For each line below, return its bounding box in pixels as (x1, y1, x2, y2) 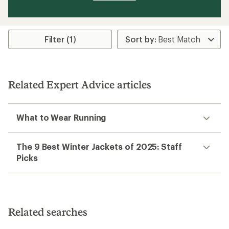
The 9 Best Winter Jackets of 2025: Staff (16, 142, 182, 152)
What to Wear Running (16, 112, 106, 123)
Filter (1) (44, 34, 76, 44)
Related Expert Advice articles (8, 78, 151, 91)
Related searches (8, 205, 87, 218)
